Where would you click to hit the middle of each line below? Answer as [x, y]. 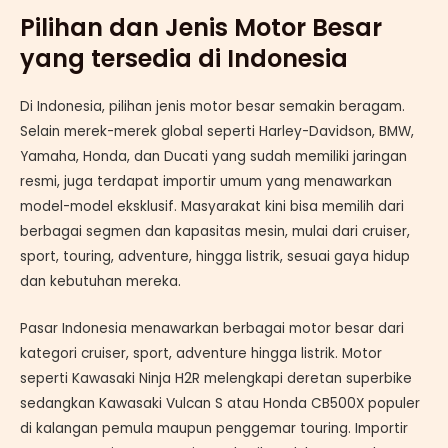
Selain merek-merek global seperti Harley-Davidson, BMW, [217, 132]
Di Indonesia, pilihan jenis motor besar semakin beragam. [212, 107]
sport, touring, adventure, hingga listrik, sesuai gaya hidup [215, 257]
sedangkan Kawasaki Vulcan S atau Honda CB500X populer [220, 404]
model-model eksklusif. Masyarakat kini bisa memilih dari [212, 207]
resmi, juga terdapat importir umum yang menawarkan [206, 182]
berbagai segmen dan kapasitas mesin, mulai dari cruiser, [215, 232]
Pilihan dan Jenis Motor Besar [201, 28]
